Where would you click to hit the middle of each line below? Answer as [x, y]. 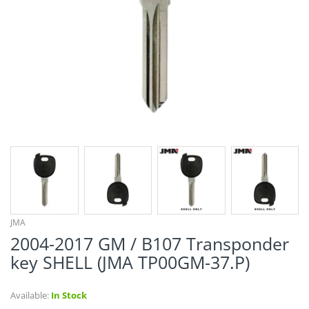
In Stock [69, 295]
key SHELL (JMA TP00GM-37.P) [130, 262]
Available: [30, 295]
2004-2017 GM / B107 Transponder [150, 243]
